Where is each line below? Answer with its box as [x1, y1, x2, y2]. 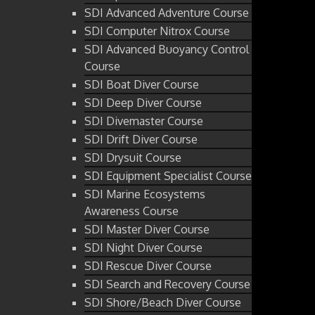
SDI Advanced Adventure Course [84, 5, 249, 20]
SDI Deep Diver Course [84, 95, 202, 110]
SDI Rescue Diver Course [84, 258, 212, 273]
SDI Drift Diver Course [84, 131, 198, 146]
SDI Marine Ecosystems [84, 186, 205, 201]
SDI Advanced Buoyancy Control [84, 41, 249, 56]
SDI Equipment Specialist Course [84, 168, 252, 183]
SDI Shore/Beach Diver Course [84, 295, 241, 309]
